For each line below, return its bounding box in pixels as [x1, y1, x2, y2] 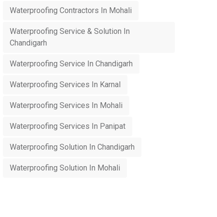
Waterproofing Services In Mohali [10, 101, 123, 110]
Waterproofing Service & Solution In [10, 27, 130, 36]
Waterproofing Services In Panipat [10, 122, 125, 131]
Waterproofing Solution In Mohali [10, 163, 120, 172]
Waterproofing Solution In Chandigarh [10, 142, 135, 152]
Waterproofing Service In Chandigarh [10, 59, 133, 68]
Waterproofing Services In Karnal [10, 80, 121, 89]
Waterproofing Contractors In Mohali [10, 6, 132, 15]
